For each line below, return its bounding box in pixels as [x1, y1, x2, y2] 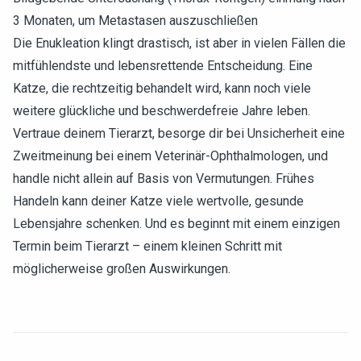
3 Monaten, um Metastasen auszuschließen [13, 13, 258, 28]
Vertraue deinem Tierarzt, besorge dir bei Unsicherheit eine [13, 126, 345, 141]
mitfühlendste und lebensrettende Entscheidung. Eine [13, 58, 313, 73]
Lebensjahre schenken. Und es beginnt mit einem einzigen [13, 216, 340, 231]
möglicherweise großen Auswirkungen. [13, 261, 230, 276]
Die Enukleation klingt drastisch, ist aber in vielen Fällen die [13, 35, 346, 51]
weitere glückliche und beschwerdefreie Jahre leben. [13, 103, 310, 118]
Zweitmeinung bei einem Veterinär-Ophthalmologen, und [13, 148, 328, 164]
